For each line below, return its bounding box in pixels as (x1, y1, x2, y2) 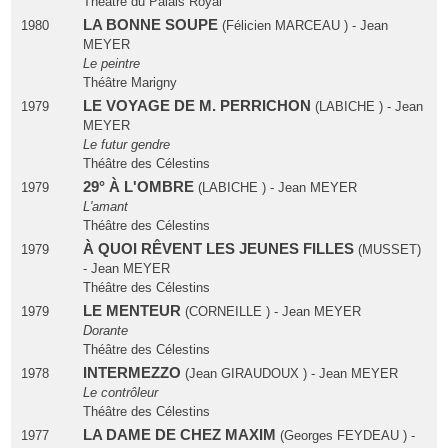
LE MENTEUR (82, 303, 185, 320)
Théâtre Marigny (82, 75, 177, 91)
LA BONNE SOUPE (82, 17, 222, 34)
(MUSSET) (357, 242, 421, 258)
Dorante (82, 323, 128, 339)
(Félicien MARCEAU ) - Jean (221, 18, 388, 34)
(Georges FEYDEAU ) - (279, 428, 415, 444)
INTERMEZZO (82, 365, 181, 382)
